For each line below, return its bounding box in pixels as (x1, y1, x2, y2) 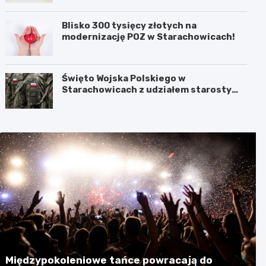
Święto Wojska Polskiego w (62, 72, 186, 84)
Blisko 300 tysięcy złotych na (62, 20, 197, 31)
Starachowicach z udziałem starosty (62, 84, 232, 95)
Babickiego (62, 95, 114, 106)
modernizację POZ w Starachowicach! (62, 31, 236, 42)
